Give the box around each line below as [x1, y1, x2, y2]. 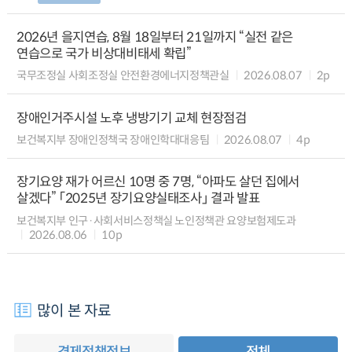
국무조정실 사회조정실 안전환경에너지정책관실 [16, 68, 229, 83]
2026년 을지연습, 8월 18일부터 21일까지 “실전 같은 [16, 28, 294, 46]
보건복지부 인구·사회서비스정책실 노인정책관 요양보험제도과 [16, 213, 296, 228]
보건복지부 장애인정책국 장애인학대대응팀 [16, 132, 210, 147]
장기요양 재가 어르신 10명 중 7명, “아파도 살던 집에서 [16, 174, 300, 191]
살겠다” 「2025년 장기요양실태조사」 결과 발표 [16, 190, 260, 207]
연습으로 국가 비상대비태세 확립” [16, 45, 192, 62]
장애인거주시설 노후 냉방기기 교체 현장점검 [16, 109, 247, 126]
